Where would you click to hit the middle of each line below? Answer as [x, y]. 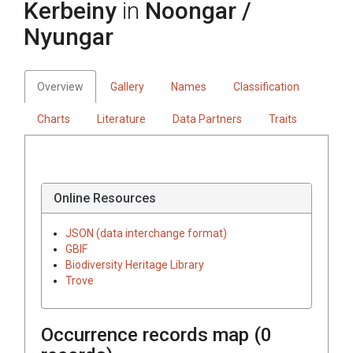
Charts [54, 119]
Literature [121, 119]
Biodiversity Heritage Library [135, 264]
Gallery [127, 86]
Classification [266, 86]
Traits [283, 119]
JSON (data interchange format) [146, 233]
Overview [60, 86]
